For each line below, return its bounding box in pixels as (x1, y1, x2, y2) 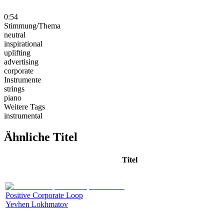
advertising (4, 57, 38, 66)
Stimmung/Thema (4, 21, 60, 30)
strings (4, 84, 24, 93)
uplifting (4, 48, 30, 57)
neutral (4, 30, 25, 39)
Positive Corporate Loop (5, 190, 83, 199)
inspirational (4, 39, 42, 48)
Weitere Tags (4, 102, 45, 111)
